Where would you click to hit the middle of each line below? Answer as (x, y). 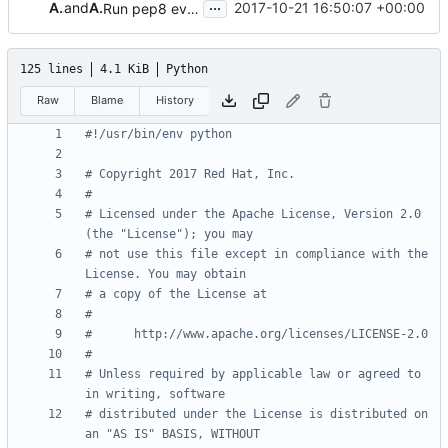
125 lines (51, 68)
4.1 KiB (124, 68)
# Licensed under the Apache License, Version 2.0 (253, 214)
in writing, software (155, 394)
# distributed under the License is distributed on (256, 414)
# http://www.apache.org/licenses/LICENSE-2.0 (256, 334)
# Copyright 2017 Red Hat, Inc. (190, 174)
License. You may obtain (165, 274)
